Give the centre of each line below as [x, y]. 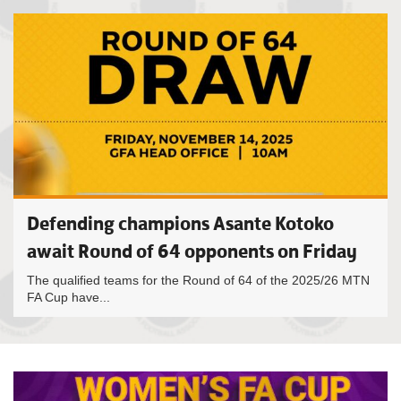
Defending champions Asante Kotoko [180, 223]
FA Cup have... [68, 297]
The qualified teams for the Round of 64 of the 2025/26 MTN [198, 280]
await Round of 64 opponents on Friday [192, 251]
